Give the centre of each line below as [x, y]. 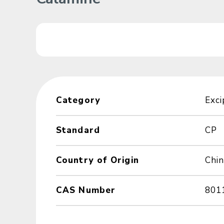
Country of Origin [97, 160]
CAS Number [86, 190]
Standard [78, 130]
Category [78, 100]
